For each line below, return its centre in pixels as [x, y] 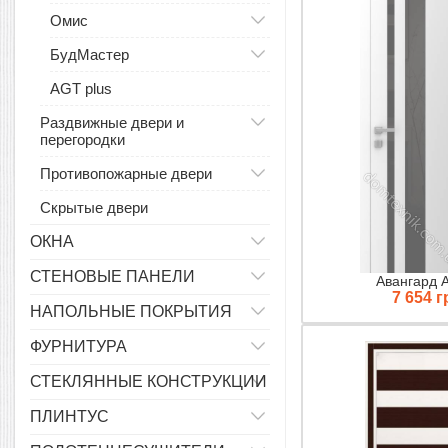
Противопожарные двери [126, 173]
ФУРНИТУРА [78, 346]
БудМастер [89, 54]
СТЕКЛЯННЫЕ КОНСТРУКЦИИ [148, 381]
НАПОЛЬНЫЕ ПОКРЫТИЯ [131, 311]
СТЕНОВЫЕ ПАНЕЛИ [112, 276]
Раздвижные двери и [112, 122]
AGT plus [81, 88]
